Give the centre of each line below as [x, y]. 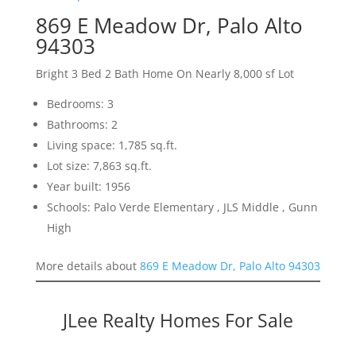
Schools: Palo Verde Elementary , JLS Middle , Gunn [182, 207]
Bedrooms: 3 [80, 104]
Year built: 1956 [88, 187]
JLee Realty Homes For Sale [178, 321]
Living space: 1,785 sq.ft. [112, 145]
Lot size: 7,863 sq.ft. [99, 166]
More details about [87, 266]
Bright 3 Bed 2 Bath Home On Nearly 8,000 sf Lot [164, 74]
